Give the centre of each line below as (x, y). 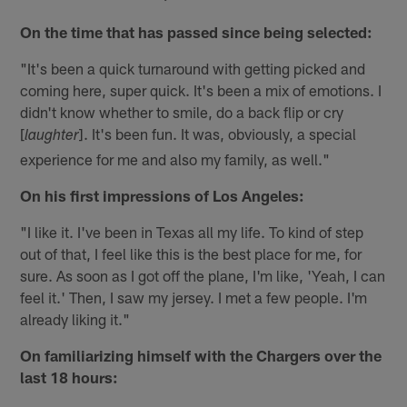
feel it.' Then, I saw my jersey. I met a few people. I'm (194, 297)
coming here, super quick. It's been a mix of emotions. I (201, 89)
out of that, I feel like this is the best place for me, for (191, 253)
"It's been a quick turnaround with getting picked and (193, 68)
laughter (52, 136)
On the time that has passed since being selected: (197, 31)
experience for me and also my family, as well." (175, 159)
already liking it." (75, 318)
